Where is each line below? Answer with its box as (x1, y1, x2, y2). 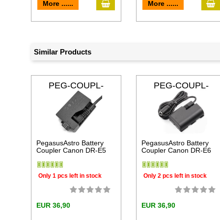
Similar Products (34, 48, 92, 56)
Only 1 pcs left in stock (38, 172, 102, 179)
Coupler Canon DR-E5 (36, 146, 107, 155)
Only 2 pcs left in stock (143, 172, 207, 179)
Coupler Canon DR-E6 (141, 146, 212, 155)
